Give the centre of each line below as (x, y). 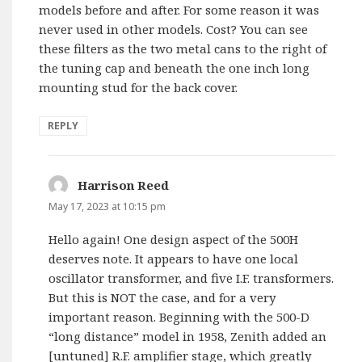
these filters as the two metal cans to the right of (183, 48)
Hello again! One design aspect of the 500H (174, 239)
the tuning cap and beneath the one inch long (175, 67)
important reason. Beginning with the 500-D (179, 316)
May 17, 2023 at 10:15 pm (107, 206)
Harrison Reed (124, 185)
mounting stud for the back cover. (139, 87)
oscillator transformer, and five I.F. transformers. (192, 278)
